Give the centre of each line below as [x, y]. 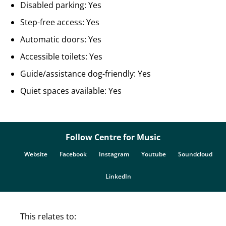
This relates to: [48, 217]
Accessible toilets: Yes [61, 56]
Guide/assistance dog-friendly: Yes [86, 74]
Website [36, 154]
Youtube [153, 154]
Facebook [73, 154]
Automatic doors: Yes [61, 39]
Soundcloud [195, 154]
